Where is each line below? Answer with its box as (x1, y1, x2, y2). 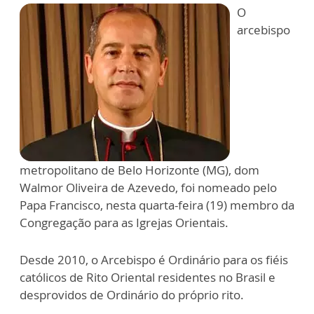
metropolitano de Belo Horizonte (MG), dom (20, 162, 259, 179)
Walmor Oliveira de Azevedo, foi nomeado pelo (20, 179, 277, 196)
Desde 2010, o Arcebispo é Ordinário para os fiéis (20, 252, 288, 268)
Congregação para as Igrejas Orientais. (20, 214, 231, 231)
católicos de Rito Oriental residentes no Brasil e (20, 269, 275, 286)
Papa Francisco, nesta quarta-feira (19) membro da (20, 197, 294, 214)
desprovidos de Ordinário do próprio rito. (20, 287, 247, 303)
